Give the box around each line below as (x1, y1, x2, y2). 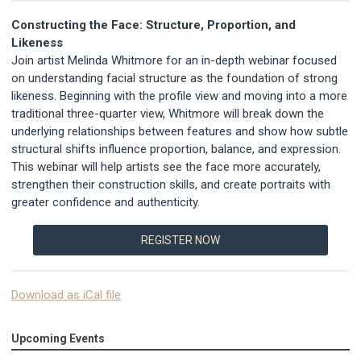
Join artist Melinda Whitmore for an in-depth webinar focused (11, 52, 337, 68)
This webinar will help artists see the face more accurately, (11, 159, 321, 174)
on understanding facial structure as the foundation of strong (11, 70, 338, 85)
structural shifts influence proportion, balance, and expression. (11, 141, 341, 156)
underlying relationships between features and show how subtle (11, 123, 348, 139)
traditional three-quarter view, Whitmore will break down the (11, 106, 324, 121)
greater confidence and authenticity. (11, 194, 200, 210)
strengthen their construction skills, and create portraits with (11, 176, 330, 192)
